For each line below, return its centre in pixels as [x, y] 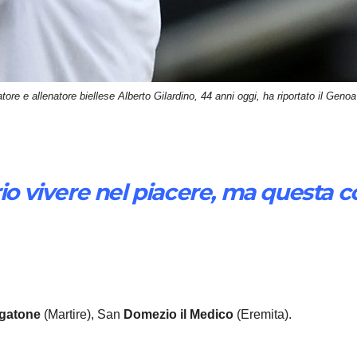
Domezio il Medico [178, 314]
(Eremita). [263, 314]
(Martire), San [82, 314]
